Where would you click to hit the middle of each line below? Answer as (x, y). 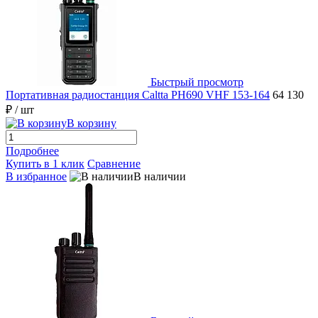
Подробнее (32, 151)
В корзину (92, 124)
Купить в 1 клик (45, 164)
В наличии (160, 177)
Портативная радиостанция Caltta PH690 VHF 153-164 (138, 95)
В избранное (36, 177)
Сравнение (114, 164)
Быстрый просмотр (197, 82)
